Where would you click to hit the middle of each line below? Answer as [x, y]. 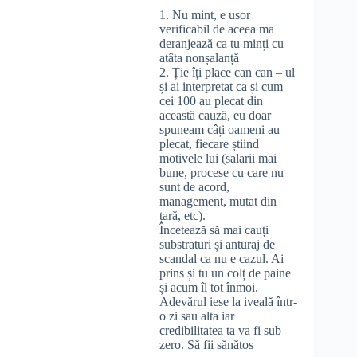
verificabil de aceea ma [217, 29]
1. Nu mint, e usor [205, 14]
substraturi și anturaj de [217, 244]
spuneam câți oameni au [220, 129]
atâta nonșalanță [199, 57]
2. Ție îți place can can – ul [227, 72]
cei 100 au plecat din [211, 100]
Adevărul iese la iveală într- [228, 301]
